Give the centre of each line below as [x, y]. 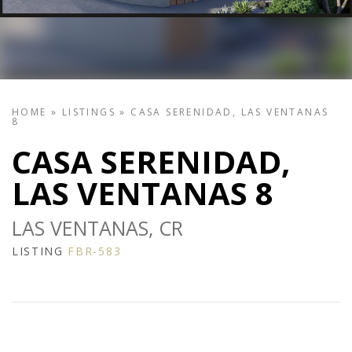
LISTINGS [89, 112]
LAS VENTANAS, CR [97, 228]
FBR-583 [95, 251]
